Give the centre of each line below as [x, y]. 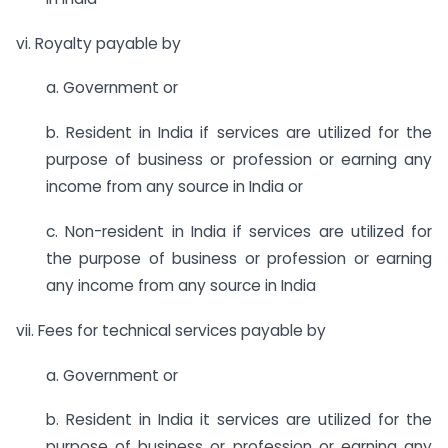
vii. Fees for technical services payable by [171, 330]
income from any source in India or [174, 187]
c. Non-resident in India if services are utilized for [239, 231]
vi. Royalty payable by [98, 43]
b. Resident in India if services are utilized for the [239, 133]
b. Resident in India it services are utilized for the [239, 420]
